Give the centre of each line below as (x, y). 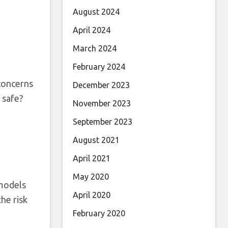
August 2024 (96, 12)
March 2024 (95, 48)
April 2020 (92, 195)
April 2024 (92, 30)
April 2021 (92, 158)
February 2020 (99, 213)
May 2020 (91, 177)
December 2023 (101, 85)
